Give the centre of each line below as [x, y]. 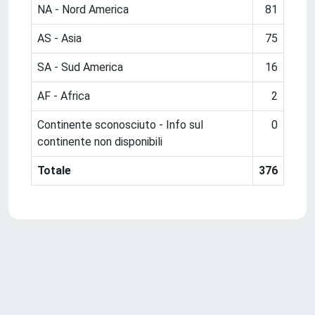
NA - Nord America [83, 9]
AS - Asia [59, 38]
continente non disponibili [100, 142]
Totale [54, 171]
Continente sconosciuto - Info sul [120, 125]
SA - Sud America [80, 67]
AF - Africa [64, 96]
